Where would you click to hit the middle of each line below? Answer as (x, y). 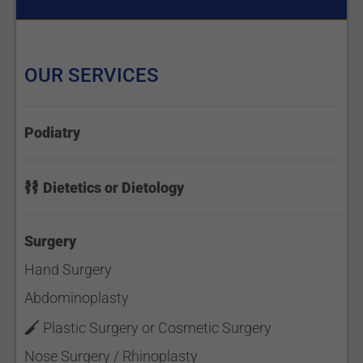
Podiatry (52, 132)
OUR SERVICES (92, 75)
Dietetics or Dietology (113, 188)
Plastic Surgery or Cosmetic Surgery (157, 328)
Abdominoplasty (77, 298)
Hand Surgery (68, 269)
